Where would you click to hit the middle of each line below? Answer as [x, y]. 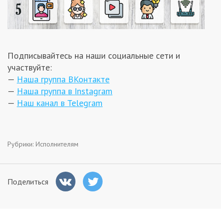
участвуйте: [30, 67]
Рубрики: [21, 144]
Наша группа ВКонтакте [63, 79]
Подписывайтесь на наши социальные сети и [94, 55]
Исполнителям [57, 144]
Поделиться [28, 181]
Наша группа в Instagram [65, 91]
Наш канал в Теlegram [60, 103]
